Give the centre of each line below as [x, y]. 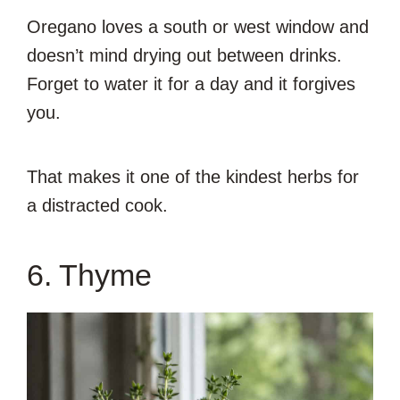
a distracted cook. [97, 205]
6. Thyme [89, 275]
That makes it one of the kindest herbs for [193, 176]
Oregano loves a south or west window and [198, 26]
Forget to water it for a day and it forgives [191, 83]
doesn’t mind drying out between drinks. [184, 55]
